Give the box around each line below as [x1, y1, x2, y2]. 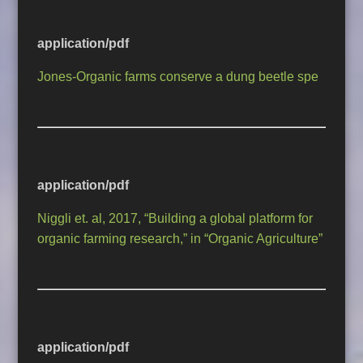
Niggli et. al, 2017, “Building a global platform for [37, 211, 314, 226]
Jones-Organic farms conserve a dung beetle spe [37, 70, 319, 84]
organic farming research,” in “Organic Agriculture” [37, 232, 323, 246]
